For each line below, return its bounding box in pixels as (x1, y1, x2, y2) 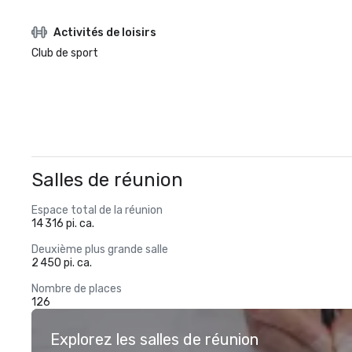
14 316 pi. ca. (31, 217, 94, 230)
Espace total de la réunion (31, 203, 163, 217)
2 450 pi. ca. (31, 256, 92, 269)
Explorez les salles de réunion (50, 330, 258, 349)
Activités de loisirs (53, 25, 156, 39)
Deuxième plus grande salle (31, 243, 168, 256)
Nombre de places (31, 282, 122, 295)
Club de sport (31, 46, 98, 60)
